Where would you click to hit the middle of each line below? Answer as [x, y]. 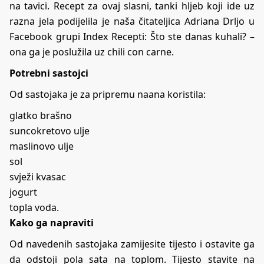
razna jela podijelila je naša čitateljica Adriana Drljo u [132, 21]
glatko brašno [41, 115]
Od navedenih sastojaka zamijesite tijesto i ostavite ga [132, 244]
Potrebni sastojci [49, 73]
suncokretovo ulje [49, 131]
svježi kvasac [38, 176]
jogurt [23, 192]
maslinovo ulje [42, 146]
